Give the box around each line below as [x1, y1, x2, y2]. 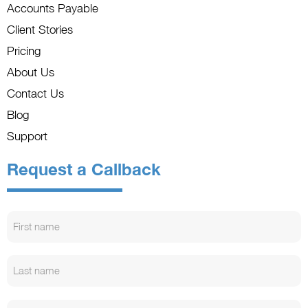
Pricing [7, 43, 41, 58]
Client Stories [7, 22, 73, 36]
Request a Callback [7, 159, 161, 179]
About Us [7, 65, 54, 79]
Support [7, 129, 47, 143]
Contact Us [7, 86, 64, 100]
